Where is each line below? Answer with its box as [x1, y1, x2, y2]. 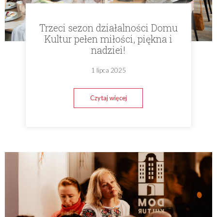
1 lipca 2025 [91, 66, 126, 74]
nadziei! [91, 43, 126, 56]
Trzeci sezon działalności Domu [39, 21, 178, 34]
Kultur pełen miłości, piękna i [44, 32, 172, 45]
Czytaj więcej [90, 93, 127, 102]
